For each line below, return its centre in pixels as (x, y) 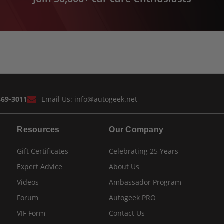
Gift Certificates (43, 151)
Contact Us (127, 213)
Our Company (136, 130)
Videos (28, 182)
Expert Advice (40, 167)
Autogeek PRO (133, 198)
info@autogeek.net (106, 99)
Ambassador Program (145, 182)
